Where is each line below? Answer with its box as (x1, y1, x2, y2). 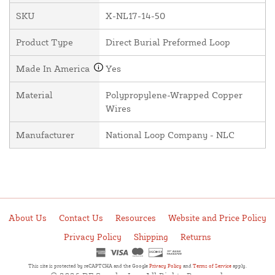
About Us (9, 212, 47, 223)
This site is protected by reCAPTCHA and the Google (28, 263, 149, 269)
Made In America (16, 63, 92, 75)
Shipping (134, 231, 168, 242)
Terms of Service (193, 263, 231, 269)
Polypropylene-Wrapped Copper (106, 89, 242, 101)
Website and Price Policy (168, 212, 266, 223)
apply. (231, 263, 247, 269)
